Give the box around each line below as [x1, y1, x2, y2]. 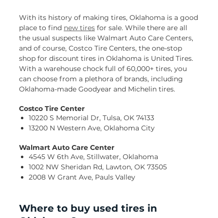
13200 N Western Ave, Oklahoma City [29, 124, 155, 133]
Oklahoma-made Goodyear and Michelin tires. [19, 85, 175, 94]
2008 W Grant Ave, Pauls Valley [29, 173, 135, 182]
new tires [64, 23, 95, 33]
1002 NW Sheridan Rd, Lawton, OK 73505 [29, 163, 167, 172]
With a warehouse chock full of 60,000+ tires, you [19, 64, 187, 73]
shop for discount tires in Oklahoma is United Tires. [19, 54, 193, 63]
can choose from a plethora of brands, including [19, 74, 183, 84]
